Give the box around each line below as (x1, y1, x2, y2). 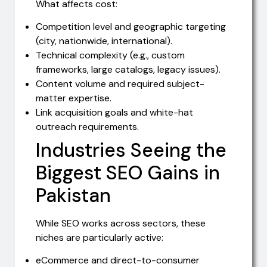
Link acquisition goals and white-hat (36, 105, 193, 119)
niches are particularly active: (36, 231, 163, 244)
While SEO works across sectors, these (36, 216, 206, 229)
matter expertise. (36, 91, 111, 104)
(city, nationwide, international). (36, 34, 172, 47)
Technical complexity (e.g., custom (36, 48, 185, 61)
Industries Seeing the (36, 137, 226, 163)
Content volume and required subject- (36, 77, 204, 90)
